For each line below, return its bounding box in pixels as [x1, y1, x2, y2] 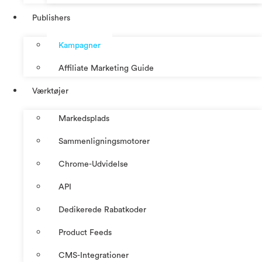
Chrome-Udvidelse [58, 160, 128, 168]
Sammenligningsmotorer [58, 137, 150, 146]
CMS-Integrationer [58, 251, 129, 260]
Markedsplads [58, 114, 109, 123]
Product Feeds [58, 228, 112, 237]
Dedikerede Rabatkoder [58, 205, 146, 214]
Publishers [32, 13, 70, 22]
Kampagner [58, 41, 101, 50]
